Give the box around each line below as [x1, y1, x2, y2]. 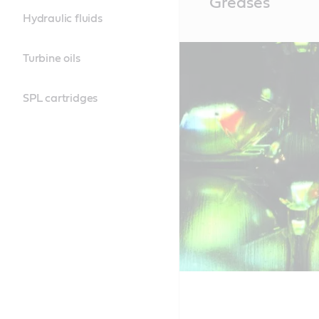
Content [179, 4, 221, 15]
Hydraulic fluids [23, 13, 103, 24]
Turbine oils [23, 53, 80, 64]
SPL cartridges [23, 93, 98, 104]
